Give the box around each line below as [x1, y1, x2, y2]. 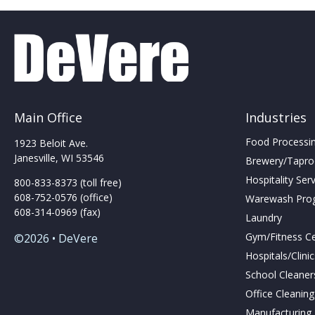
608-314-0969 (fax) [14, 205, 101, 219]
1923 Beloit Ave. [14, 136, 88, 150]
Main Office [14, 109, 82, 126]
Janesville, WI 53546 [14, 151, 104, 165]
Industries [245, 109, 307, 126]
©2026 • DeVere [14, 231, 98, 246]
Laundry [245, 211, 283, 224]
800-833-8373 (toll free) [14, 176, 122, 189]
